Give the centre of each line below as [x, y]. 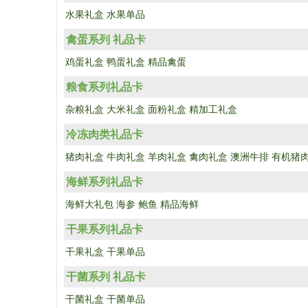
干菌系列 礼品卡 [106, 277]
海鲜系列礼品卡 [104, 182]
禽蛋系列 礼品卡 [106, 40]
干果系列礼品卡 [104, 229]
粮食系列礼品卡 [104, 87]
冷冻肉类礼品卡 [104, 134]
